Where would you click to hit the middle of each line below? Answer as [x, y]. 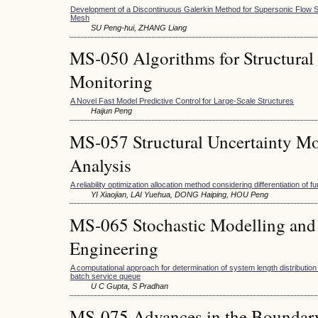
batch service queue [105, 276]
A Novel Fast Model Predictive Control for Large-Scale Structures [182, 101]
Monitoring [111, 82]
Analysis [100, 165]
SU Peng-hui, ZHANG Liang [139, 28]
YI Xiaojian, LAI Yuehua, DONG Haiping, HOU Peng [180, 194]
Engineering [114, 248]
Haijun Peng [111, 111]
